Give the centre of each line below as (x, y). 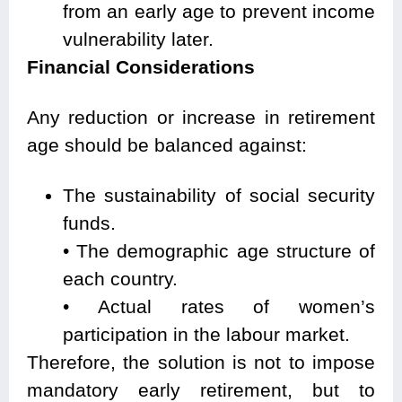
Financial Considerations (141, 67)
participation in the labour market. (206, 335)
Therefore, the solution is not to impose (201, 363)
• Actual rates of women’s (219, 307)
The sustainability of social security (219, 196)
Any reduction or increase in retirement (201, 118)
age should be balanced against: (167, 145)
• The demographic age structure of (219, 251)
